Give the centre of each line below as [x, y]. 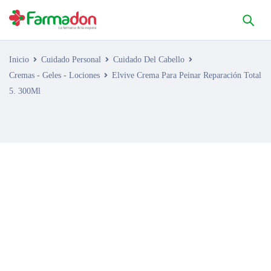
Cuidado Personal [71, 60]
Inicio [19, 60]
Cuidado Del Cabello [149, 60]
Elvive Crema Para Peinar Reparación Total [187, 75]
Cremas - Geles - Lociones [54, 75]
